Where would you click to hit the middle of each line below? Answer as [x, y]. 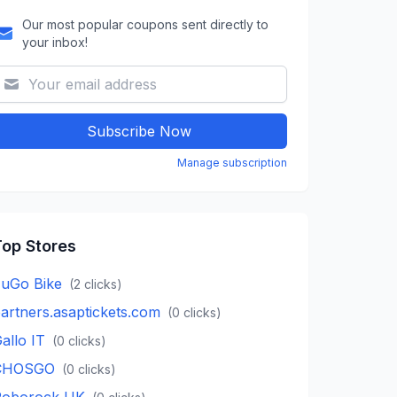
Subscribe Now [139, 131]
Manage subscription [232, 162]
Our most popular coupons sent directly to [146, 24]
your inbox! [55, 42]
